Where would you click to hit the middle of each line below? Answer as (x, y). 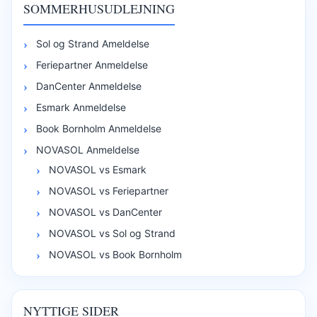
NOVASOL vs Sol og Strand (112, 234)
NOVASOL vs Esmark (98, 170)
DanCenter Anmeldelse (89, 86)
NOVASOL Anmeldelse (88, 150)
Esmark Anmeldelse (81, 108)
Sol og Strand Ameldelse (93, 44)
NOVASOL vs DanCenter (105, 212)
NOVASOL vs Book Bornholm (115, 255)
